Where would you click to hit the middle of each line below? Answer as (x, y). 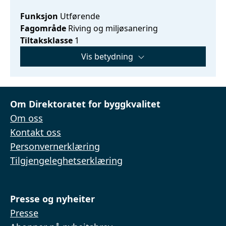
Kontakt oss (36, 132)
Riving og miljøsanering (112, 28)
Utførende (79, 16)
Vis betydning (107, 56)
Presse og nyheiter (52, 199)
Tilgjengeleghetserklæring (66, 160)
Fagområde (43, 28)
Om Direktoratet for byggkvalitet (85, 104)
